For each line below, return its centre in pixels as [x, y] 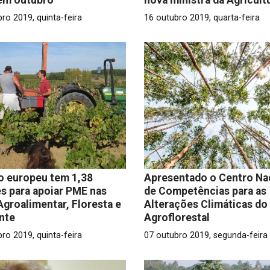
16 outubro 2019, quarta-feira [202, 17]
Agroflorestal [177, 217]
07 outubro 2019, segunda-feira [206, 235]
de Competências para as [205, 191]
